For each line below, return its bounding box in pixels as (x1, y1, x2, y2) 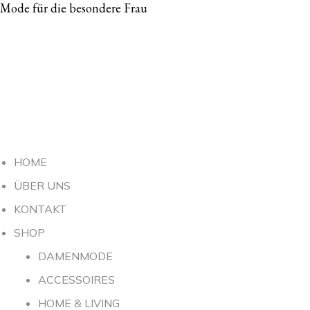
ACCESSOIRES (38, 273, 115, 286)
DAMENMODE (38, 249, 113, 263)
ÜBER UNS (14, 179, 71, 192)
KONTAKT (14, 202, 66, 216)
